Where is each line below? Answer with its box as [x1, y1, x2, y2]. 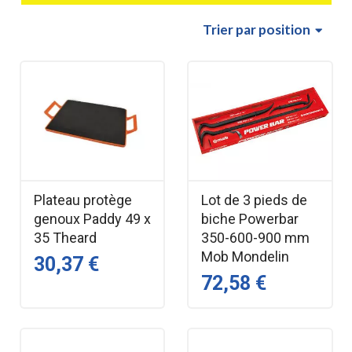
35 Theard [33, 229, 97, 246]
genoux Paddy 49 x [33, 210, 151, 227]
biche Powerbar [201, 210, 299, 227]
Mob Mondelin [201, 247, 289, 265]
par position [235, 20, 310, 38]
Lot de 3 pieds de [201, 191, 307, 208]
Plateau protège [33, 191, 132, 208]
